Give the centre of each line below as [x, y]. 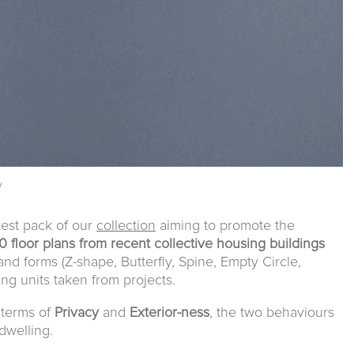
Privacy [77, 313]
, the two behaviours [272, 313]
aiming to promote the [225, 226]
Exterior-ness [169, 313]
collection [126, 226]
